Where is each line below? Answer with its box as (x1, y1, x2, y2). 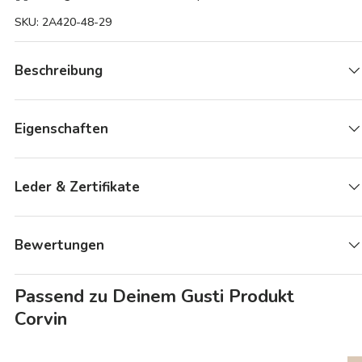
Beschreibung (15, 61, 103, 80)
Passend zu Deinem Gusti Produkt (15, 284, 294, 309)
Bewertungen (15, 235, 104, 255)
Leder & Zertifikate (15, 177, 140, 196)
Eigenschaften (15, 119, 108, 138)
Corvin (15, 306, 67, 331)
